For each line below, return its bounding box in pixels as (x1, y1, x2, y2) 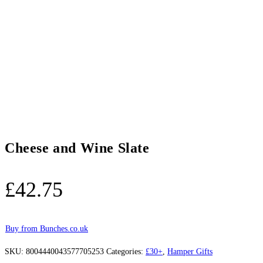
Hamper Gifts (167, 247, 213, 256)
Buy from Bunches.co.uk (5, 224, 88, 233)
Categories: (106, 247, 146, 256)
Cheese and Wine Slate (5, 140, 150, 156)
